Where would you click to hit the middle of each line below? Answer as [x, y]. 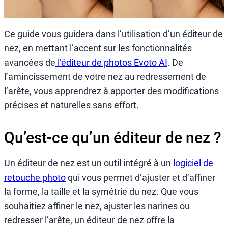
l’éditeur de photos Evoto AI [111, 62]
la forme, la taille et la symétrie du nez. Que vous [101, 192]
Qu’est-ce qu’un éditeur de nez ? [113, 138]
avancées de [30, 62]
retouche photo [35, 178]
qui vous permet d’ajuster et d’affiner [140, 178]
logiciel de [193, 163]
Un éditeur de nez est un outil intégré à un [89, 163]
